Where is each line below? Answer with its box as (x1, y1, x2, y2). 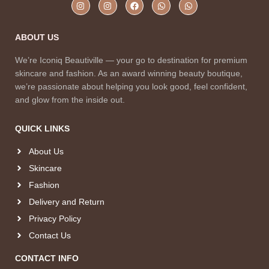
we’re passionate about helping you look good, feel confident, (15, 81, 247, 91)
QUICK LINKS (15, 123, 70, 133)
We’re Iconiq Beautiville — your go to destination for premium (15, 55, 247, 65)
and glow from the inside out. (15, 94, 125, 104)
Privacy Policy (28, 213, 81, 223)
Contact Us (28, 230, 71, 240)
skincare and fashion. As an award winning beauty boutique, (15, 68, 243, 78)
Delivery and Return (28, 196, 104, 207)
